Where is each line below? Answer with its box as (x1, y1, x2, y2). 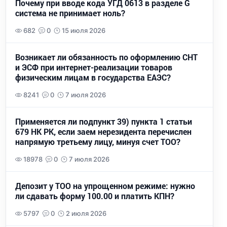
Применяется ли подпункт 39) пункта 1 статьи (15, 117, 192, 127)
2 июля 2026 (65, 209, 106, 217)
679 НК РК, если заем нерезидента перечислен (15, 127, 192, 137)
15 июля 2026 (61, 26, 105, 34)
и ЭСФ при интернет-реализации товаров (15, 62, 172, 72)
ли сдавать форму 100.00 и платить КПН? (15, 191, 174, 201)
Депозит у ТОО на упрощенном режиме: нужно (15, 181, 195, 191)
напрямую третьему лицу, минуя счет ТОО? (15, 137, 180, 147)
